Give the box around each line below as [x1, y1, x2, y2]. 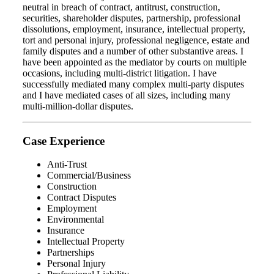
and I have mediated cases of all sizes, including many [23, 89, 231, 100]
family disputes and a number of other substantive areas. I [23, 45, 243, 56]
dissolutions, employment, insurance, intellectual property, [23, 23, 245, 34]
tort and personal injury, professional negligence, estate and [23, 34, 250, 45]
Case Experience [23, 134, 105, 147]
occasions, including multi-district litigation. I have [23, 67, 217, 78]
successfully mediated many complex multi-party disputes [23, 78, 244, 89]
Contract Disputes [47, 192, 116, 203]
